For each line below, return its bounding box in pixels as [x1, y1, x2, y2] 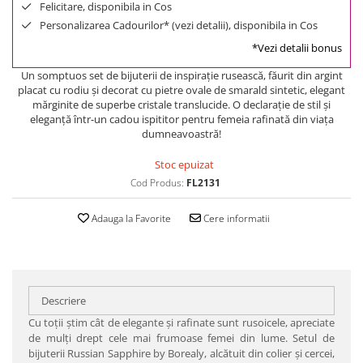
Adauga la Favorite [88, 211, 171, 225]
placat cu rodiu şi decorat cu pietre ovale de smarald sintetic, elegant [18, 83, 345, 97]
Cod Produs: [130, 176, 184, 190]
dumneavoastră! [142, 126, 221, 141]
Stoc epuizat [152, 157, 214, 172]
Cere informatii [200, 211, 270, 225]
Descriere [41, 293, 86, 308]
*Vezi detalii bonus [252, 41, 342, 55]
